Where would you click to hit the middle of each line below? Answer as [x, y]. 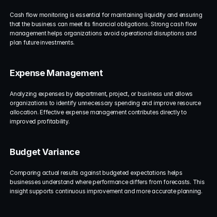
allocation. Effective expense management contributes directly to [98, 112]
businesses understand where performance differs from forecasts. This [107, 182]
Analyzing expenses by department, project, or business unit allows [101, 94]
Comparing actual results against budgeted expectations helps [96, 173]
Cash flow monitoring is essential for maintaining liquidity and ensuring [106, 15]
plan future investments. [42, 42]
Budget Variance [45, 152]
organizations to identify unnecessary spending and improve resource [105, 103]
